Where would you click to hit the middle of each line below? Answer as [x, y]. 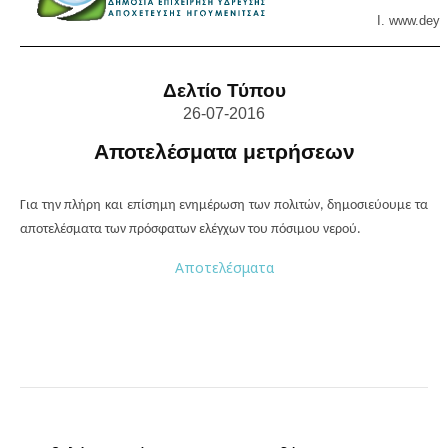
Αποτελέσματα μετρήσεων [224, 152]
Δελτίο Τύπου [224, 91]
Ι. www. [397, 21]
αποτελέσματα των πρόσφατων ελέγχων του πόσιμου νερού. [190, 230]
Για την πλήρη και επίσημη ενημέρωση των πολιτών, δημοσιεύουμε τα [224, 206]
